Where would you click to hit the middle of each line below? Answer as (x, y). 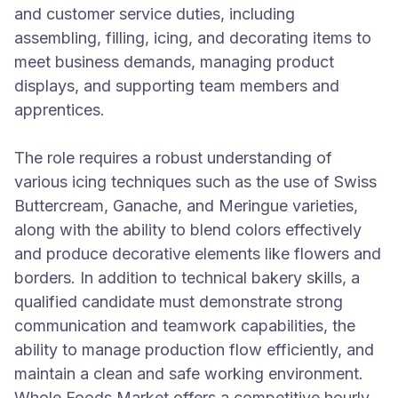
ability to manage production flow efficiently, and (194, 350)
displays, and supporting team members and (177, 86)
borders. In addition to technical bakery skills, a (187, 278)
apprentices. (60, 110)
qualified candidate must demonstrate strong (179, 302)
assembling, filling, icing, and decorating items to (193, 38)
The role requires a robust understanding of (173, 158)
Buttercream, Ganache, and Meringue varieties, (186, 206)
